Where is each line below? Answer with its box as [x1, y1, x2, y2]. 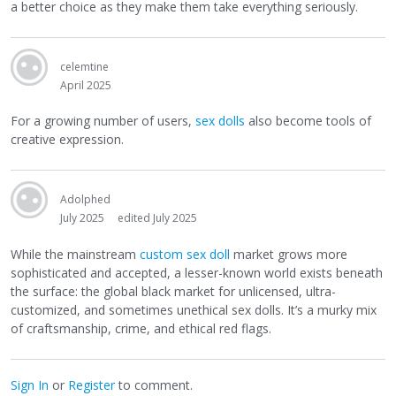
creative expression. [11, 131, 127, 148]
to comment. [115, 376, 193, 393]
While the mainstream [11, 245, 140, 263]
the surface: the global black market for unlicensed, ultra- [11, 282, 336, 300]
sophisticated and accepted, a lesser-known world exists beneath [11, 263, 383, 281]
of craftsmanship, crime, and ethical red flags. [11, 319, 271, 337]
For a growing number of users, [11, 112, 195, 130]
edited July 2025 [118, 210, 197, 226]
